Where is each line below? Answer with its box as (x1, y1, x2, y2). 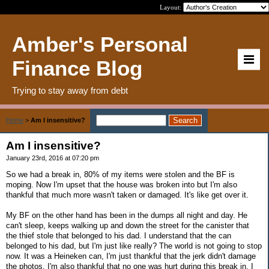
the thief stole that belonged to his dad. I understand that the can (6, 231, 231, 240)
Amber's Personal (12, 32, 188, 56)
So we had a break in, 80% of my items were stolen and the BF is (6, 169, 235, 179)
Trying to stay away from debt (12, 85, 128, 95)
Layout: (160, 4, 183, 11)
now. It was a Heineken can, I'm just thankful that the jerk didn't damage (6, 251, 256, 261)
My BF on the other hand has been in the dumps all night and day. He (6, 210, 247, 220)
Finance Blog (12, 56, 142, 80)
